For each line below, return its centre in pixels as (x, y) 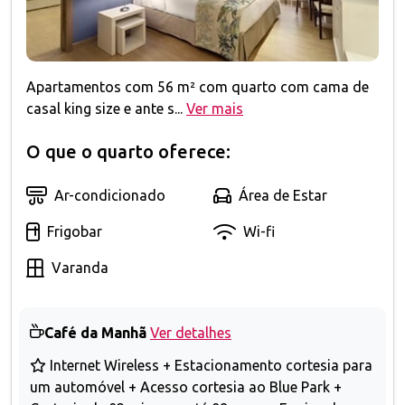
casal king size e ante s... (104, 109)
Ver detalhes (191, 333)
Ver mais (215, 109)
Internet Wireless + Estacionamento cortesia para (209, 365)
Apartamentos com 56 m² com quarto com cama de (198, 87)
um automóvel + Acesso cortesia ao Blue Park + (186, 386)
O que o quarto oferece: (128, 152)
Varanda (80, 268)
